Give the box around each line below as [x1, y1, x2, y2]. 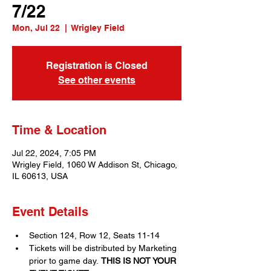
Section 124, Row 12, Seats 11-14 [29, 230, 160, 241]
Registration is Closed [46, 60, 148, 72]
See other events [58, 74, 135, 87]
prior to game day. [29, 256, 101, 266]
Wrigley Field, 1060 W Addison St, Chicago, [12, 160, 177, 170]
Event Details [12, 204, 88, 220]
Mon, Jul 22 [12, 23, 60, 33]
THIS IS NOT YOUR [101, 256, 178, 266]
